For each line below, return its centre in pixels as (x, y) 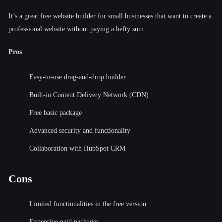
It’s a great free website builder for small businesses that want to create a (110, 16)
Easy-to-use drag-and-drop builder (78, 77)
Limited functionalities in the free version (88, 204)
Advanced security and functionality (80, 130)
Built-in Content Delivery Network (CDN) (89, 95)
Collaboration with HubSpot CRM (77, 148)
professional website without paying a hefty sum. (77, 29)
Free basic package (55, 112)
